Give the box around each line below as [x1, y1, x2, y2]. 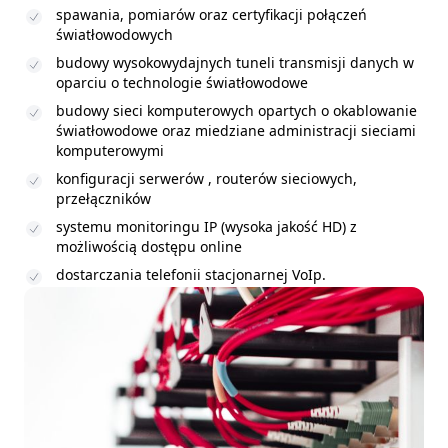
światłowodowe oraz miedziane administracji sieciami [56, 121, 416, 141]
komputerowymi [56, 141, 164, 161]
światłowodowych [56, 25, 173, 45]
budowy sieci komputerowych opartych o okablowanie [56, 101, 417, 121]
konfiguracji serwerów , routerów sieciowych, [56, 169, 357, 189]
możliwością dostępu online [56, 237, 242, 257]
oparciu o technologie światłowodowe [56, 73, 308, 93]
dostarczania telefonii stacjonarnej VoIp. [56, 265, 326, 285]
